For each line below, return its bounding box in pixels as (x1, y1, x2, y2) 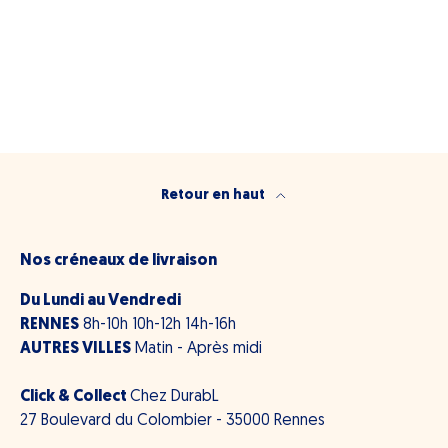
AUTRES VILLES (20, 341, 131, 358)
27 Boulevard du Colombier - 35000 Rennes (20, 413, 325, 430)
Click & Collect (20, 389, 130, 406)
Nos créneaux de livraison (20, 253, 217, 270)
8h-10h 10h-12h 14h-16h (79, 317, 236, 334)
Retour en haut (160, 188, 268, 204)
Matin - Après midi (131, 341, 262, 358)
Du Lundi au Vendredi (20, 293, 181, 310)
